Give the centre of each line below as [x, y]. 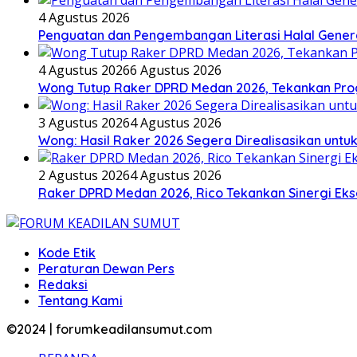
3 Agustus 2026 [84, 123]
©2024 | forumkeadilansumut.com [110, 330]
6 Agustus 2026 [176, 71]
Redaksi [63, 285]
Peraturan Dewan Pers [106, 269]
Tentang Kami [80, 301]
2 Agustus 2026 [84, 176]
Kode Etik [67, 253]
